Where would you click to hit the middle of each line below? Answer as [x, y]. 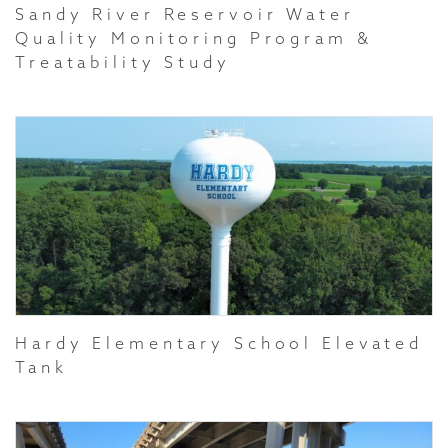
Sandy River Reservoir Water [185, 14]
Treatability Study [123, 62]
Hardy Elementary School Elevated [219, 343]
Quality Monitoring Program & [194, 38]
